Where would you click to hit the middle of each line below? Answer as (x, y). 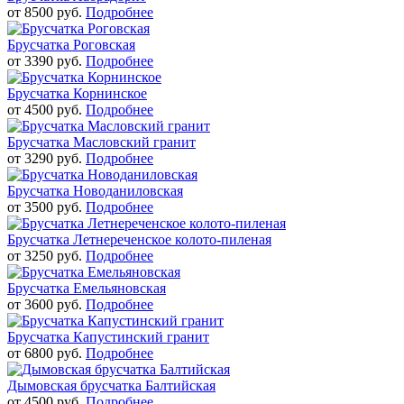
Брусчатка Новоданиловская (95, 190)
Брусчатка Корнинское (77, 93)
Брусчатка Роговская (71, 44)
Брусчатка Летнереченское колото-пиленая (139, 239)
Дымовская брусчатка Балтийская (111, 385)
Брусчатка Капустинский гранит (108, 336)
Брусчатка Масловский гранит (101, 142)
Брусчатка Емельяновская (87, 288)
